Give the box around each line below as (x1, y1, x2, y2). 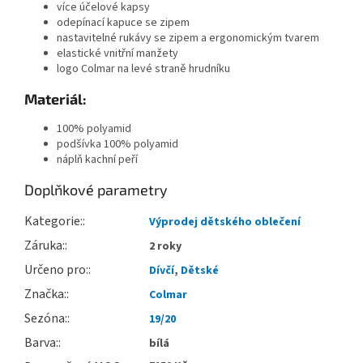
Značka (24, 285, 64, 304)
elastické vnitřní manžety (57, 45, 178, 62)
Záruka (24, 237, 62, 255)
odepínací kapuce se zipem (57, 15, 190, 32)
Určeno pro (24, 261, 86, 280)
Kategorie (24, 212, 80, 231)
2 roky (149, 238, 181, 255)
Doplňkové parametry (24, 181, 168, 199)
